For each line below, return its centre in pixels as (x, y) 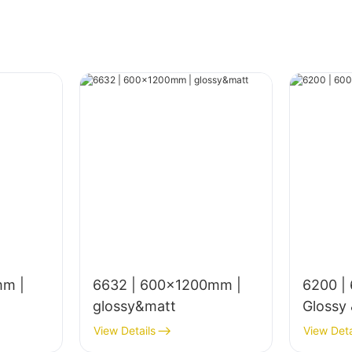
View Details (125, 331)
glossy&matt (135, 306)
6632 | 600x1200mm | (167, 285)
